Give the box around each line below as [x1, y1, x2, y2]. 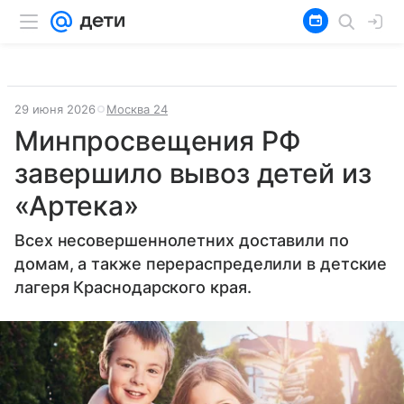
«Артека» [14, 189, 139, 222]
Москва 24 [106, 102, 168, 116]
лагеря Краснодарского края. [14, 278, 252, 297]
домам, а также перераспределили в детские [14, 254, 388, 273]
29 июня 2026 [14, 102, 96, 116]
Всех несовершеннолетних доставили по [14, 231, 349, 250]
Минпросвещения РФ [14, 124, 300, 157]
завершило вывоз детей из [14, 157, 372, 189]
